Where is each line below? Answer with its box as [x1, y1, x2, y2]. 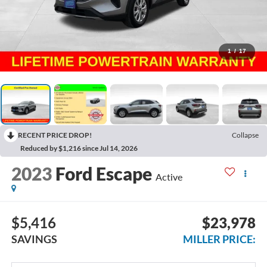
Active [155, 170, 182, 182]
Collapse [232, 130, 259, 139]
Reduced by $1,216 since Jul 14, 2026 [20, 143, 138, 153]
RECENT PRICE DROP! [18, 130, 92, 139]
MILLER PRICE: [183, 232, 256, 246]
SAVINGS [11, 232, 57, 246]
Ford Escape [55, 162, 152, 184]
